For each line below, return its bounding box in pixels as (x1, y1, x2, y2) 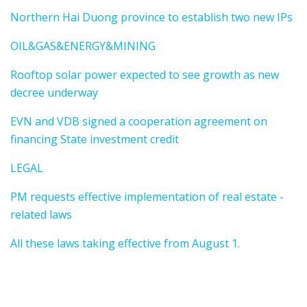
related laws (10, 207, 72, 223)
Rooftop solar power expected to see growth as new (10, 67, 279, 83)
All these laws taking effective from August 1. (10, 236, 240, 251)
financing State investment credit (10, 132, 179, 147)
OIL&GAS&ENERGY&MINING (10, 38, 156, 54)
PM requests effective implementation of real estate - (10, 189, 284, 205)
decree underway (10, 85, 98, 101)
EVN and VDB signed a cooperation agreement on (10, 114, 267, 130)
